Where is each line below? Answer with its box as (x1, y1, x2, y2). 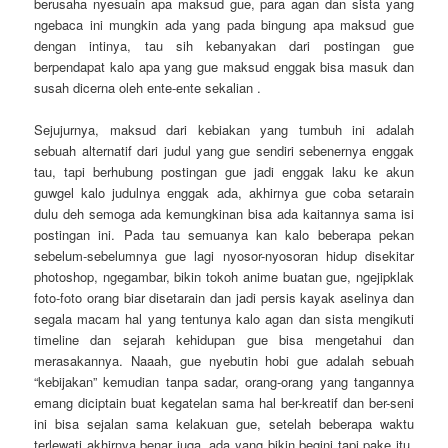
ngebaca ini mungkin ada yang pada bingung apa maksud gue (34, 14, 414, 34)
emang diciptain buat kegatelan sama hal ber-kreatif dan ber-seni (34, 392, 414, 412)
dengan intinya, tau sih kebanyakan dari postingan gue (34, 35, 414, 55)
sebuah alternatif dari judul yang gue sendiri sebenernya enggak (34, 140, 414, 160)
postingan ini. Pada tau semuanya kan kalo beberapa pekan (34, 224, 414, 244)
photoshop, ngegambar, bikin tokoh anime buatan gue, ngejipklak (34, 266, 414, 286)
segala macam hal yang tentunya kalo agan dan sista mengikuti (34, 308, 414, 328)
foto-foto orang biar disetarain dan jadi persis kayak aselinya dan (34, 287, 414, 307)
